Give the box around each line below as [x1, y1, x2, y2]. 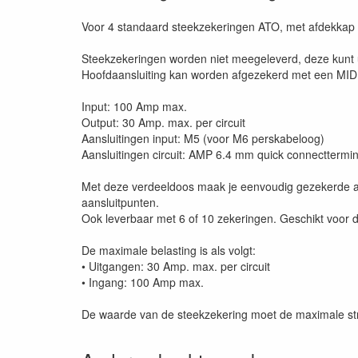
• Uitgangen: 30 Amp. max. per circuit [82, 258, 270, 274]
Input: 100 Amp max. [82, 98, 187, 114]
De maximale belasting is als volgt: [82, 242, 256, 258]
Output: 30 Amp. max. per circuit [82, 114, 245, 130]
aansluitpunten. [82, 194, 159, 210]
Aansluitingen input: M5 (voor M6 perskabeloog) [82, 130, 324, 146]
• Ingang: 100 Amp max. [82, 274, 204, 290]
